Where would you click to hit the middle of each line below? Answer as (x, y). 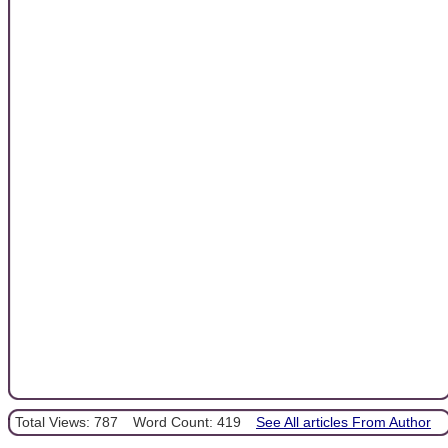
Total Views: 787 (66, 422)
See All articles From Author (343, 422)
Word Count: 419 (187, 422)
